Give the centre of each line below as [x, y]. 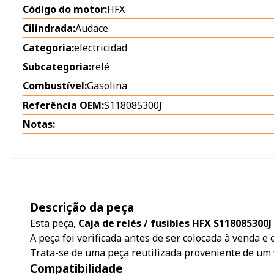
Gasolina [107, 86]
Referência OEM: [63, 105]
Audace [92, 28]
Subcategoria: [57, 67]
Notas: [39, 124]
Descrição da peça [82, 207]
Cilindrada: [49, 28]
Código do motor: [65, 9]
